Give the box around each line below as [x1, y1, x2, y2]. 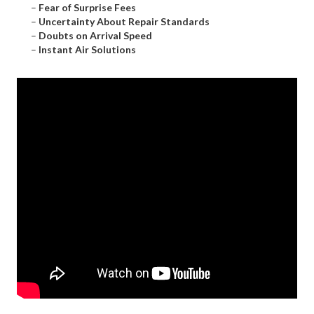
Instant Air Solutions [39, 43, 136, 56]
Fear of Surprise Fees [39, 1, 136, 14]
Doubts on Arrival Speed [39, 29, 152, 42]
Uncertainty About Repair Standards [39, 15, 210, 28]
